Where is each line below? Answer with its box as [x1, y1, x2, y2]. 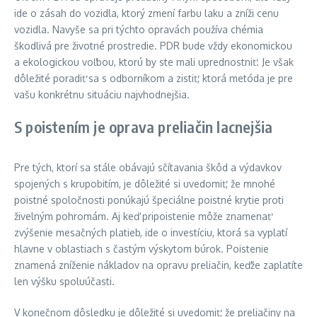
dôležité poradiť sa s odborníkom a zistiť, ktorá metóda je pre [14, 72, 293, 85]
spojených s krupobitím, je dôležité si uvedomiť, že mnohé [14, 178, 275, 190]
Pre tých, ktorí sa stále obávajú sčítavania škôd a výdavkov [14, 161, 282, 174]
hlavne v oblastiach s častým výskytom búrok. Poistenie [14, 243, 269, 255]
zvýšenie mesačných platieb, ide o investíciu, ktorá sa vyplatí [14, 226, 287, 239]
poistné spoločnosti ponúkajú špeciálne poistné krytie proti [14, 194, 284, 207]
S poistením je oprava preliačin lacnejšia [14, 117, 273, 137]
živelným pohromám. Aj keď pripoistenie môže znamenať [14, 210, 271, 223]
